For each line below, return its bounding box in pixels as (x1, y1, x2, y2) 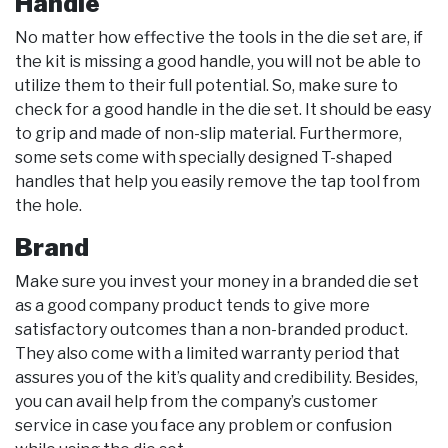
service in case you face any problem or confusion (15, 416, 392, 436)
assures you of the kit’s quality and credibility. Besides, (15, 368, 418, 388)
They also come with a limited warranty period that (15, 344, 400, 364)
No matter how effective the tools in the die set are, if (15, 28, 423, 48)
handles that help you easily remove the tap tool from (15, 172, 420, 192)
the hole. (15, 196, 82, 216)
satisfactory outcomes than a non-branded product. (15, 320, 408, 340)
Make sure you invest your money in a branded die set (15, 272, 419, 292)
